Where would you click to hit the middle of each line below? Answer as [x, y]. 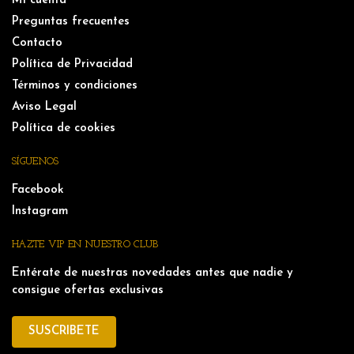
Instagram [40, 211]
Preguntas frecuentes [71, 21]
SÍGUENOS [36, 161]
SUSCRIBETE [64, 331]
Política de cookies [64, 128]
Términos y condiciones [75, 85]
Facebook [38, 190]
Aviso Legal [44, 107]
